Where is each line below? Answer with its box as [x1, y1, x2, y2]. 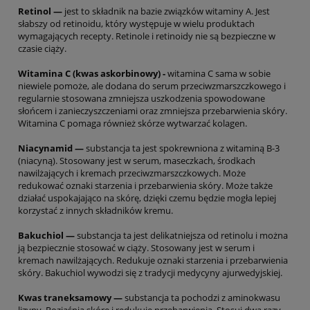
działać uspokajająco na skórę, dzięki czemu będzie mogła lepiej [18, 192, 276, 205]
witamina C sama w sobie [165, 67, 271, 80]
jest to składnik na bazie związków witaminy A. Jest [62, 5, 270, 18]
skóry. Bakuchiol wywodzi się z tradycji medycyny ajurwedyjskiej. [18, 266, 282, 280]
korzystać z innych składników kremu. [18, 204, 173, 217]
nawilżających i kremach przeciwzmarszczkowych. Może [18, 167, 246, 180]
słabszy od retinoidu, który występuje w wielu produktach [18, 17, 255, 30]
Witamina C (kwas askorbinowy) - [18, 67, 165, 80]
